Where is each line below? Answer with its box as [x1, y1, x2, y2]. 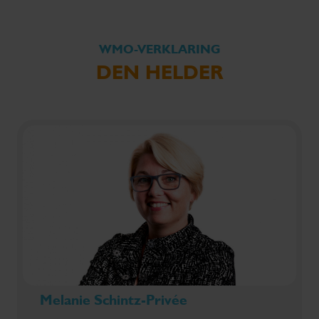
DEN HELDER [96, 60, 223, 84]
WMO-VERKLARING [99, 41, 220, 56]
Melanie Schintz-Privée [40, 291, 187, 308]
